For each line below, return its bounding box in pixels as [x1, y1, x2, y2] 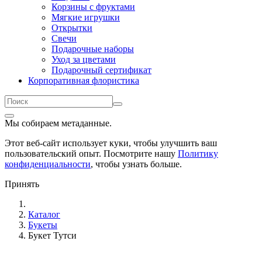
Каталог [28, 209, 60, 219]
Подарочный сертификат [51, 65, 151, 75]
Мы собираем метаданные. [5, 118, 112, 128]
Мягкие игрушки [51, 12, 120, 22]
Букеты [28, 220, 57, 230]
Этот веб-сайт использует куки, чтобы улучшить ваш [5, 138, 217, 148]
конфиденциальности [5, 159, 91, 169]
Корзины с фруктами [51, 2, 135, 12]
